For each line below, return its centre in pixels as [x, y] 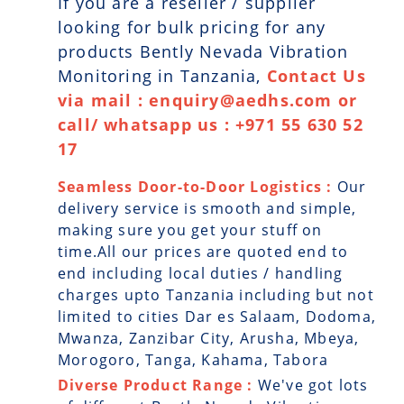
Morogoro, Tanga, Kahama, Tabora [193, 359]
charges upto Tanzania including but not [216, 294]
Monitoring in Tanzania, [162, 75]
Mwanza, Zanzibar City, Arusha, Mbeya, [209, 338]
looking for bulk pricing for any [192, 27]
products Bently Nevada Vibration [203, 51]
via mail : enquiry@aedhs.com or [208, 100]
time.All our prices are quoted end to [203, 251]
